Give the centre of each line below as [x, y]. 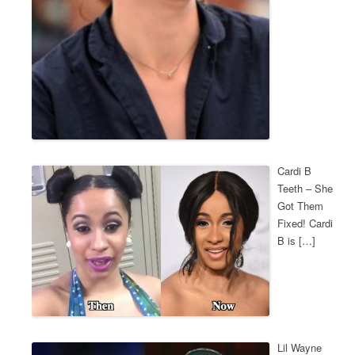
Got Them [300, 206]
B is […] [296, 241]
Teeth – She [305, 189]
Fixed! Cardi [305, 223]
